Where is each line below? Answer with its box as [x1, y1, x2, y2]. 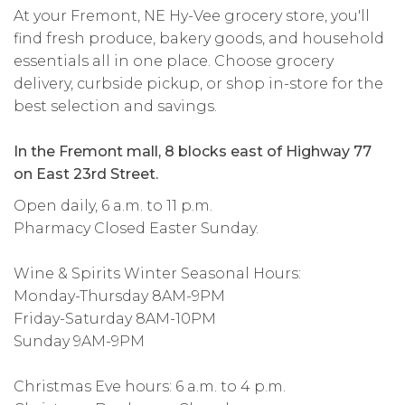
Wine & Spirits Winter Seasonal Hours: [14, 265, 301, 283]
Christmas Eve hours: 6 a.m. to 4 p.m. [14, 378, 286, 396]
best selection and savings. [14, 98, 217, 116]
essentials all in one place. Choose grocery [14, 52, 334, 71]
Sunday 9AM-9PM [14, 333, 145, 351]
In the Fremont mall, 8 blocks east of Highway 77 [14, 143, 372, 161]
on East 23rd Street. [14, 165, 158, 184]
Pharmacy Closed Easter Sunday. [14, 220, 259, 238]
